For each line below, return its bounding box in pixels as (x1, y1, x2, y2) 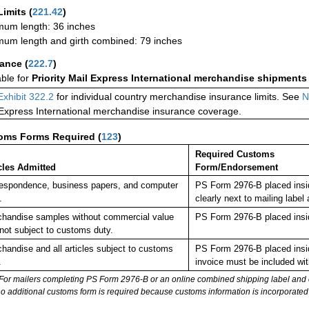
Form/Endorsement (195, 162, 278, 173)
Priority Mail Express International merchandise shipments (32, 72, 307, 84)
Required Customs (195, 149, 275, 160)
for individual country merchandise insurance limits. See (54, 91, 302, 103)
